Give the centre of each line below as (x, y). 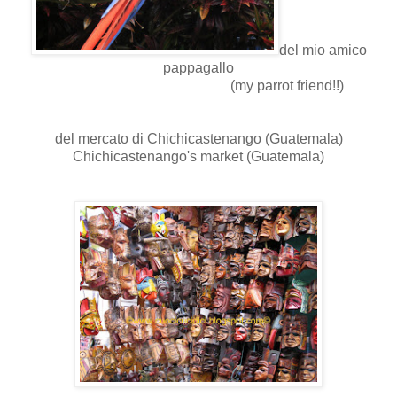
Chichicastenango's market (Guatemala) (198, 156)
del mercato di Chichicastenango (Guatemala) (198, 138)
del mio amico (323, 50)
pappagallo (198, 67)
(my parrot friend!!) (198, 85)
